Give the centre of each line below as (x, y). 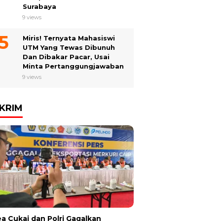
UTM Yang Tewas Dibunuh (69, 47)
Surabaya (39, 6)
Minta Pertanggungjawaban (73, 66)
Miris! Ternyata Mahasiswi (69, 38)
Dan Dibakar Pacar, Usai (66, 57)
